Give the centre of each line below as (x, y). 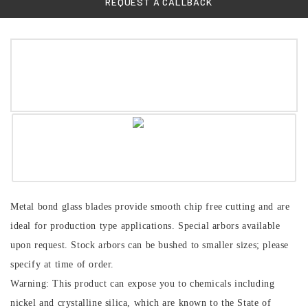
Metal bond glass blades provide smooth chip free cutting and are (150, 207)
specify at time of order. (62, 264)
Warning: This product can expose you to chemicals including (143, 284)
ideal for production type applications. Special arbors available (145, 226)
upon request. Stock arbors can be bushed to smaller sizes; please (150, 245)
